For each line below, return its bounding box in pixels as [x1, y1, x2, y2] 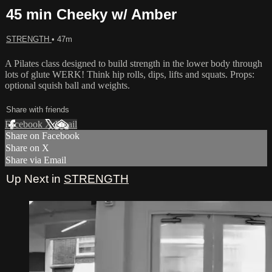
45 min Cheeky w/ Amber [6, 6, 177, 22]
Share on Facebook [5, 131, 80, 141]
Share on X [5, 143, 49, 153]
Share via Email [5, 155, 66, 165]
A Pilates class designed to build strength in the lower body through [5, 58, 262, 69]
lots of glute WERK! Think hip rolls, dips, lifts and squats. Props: [5, 69, 254, 80]
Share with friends [6, 105, 69, 114]
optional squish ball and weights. [5, 80, 130, 90]
